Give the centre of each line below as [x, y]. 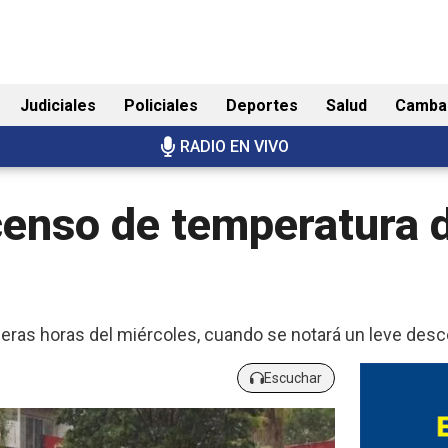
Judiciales [58, 106]
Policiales [161, 106]
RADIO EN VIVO [234, 147]
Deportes [262, 106]
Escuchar [292, 377]
